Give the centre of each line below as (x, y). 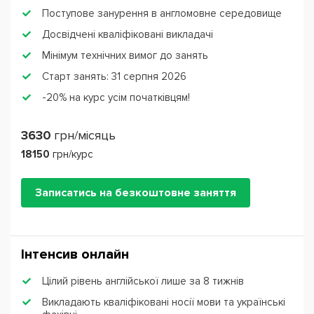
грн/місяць (85, 136)
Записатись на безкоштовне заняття (136, 193)
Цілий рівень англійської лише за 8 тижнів (143, 281)
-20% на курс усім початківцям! (116, 98)
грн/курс (73, 155)
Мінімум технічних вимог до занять (125, 56)
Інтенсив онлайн (75, 255)
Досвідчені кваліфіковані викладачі (128, 35)
